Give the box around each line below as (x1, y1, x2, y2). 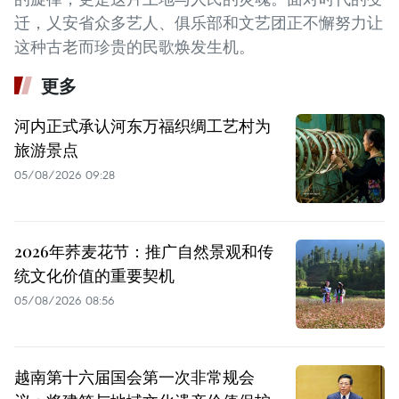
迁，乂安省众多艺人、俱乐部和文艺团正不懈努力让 (14, 12, 383, 34)
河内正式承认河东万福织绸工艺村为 (14, 115, 271, 137)
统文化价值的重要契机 (14, 265, 175, 287)
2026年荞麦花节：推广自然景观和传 (14, 240, 273, 263)
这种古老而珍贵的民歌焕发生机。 (14, 37, 255, 58)
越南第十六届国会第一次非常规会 (14, 366, 255, 388)
